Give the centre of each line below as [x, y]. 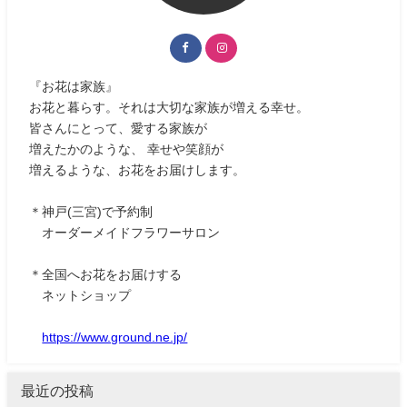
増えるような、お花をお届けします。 [138, 169]
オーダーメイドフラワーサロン [125, 232]
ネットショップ [80, 295]
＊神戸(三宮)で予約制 [91, 211]
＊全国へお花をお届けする [106, 274]
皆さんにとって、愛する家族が [119, 128]
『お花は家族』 [74, 86]
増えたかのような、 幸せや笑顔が [127, 149]
